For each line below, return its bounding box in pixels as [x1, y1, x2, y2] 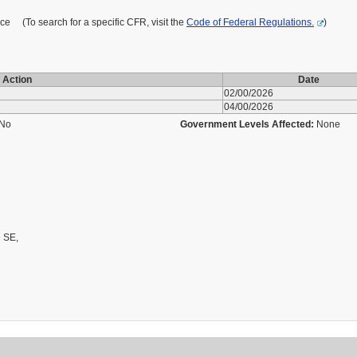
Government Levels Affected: [180, 119, 314, 130]
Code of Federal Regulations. [186, 17, 314, 28]
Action [2, 74, 32, 85]
